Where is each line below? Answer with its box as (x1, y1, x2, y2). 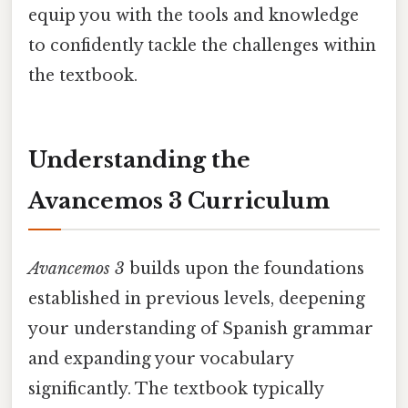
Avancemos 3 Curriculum (28, 187, 330, 214)
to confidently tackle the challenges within (28, 35, 376, 56)
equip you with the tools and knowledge (28, 5, 359, 25)
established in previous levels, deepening (28, 288, 365, 309)
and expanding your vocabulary (28, 348, 293, 369)
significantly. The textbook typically (28, 378, 323, 399)
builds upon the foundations (125, 258, 364, 279)
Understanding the (28, 146, 250, 173)
